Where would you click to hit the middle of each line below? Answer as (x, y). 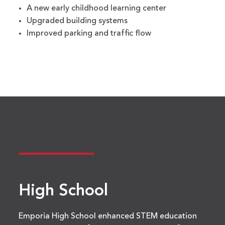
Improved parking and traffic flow (89, 34)
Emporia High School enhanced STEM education (108, 217)
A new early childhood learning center (97, 9)
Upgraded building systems (77, 21)
